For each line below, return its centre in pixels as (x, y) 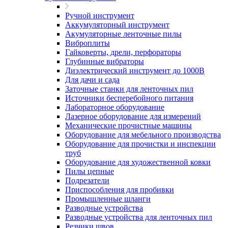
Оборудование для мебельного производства (143, 135)
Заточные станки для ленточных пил (129, 89)
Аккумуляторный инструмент (117, 25)
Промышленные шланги (108, 199)
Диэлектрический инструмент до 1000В (135, 70)
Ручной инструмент (100, 16)
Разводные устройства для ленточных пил (139, 217)
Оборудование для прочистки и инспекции (140, 144)
